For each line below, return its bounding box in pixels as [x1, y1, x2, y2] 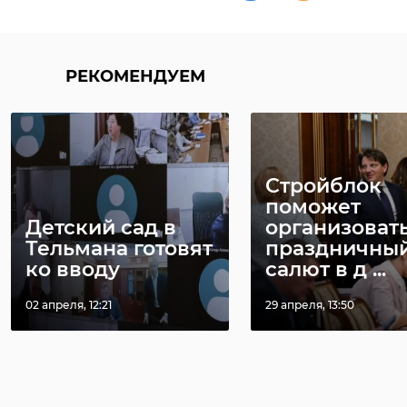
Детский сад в [25, 215, 176, 241]
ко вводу [25, 257, 120, 283]
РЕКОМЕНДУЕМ [65, 66, 205, 87]
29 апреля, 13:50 [265, 298, 354, 313]
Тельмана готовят [25, 236, 213, 262]
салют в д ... [265, 257, 386, 283]
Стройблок [265, 174, 382, 199]
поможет [265, 194, 361, 220]
